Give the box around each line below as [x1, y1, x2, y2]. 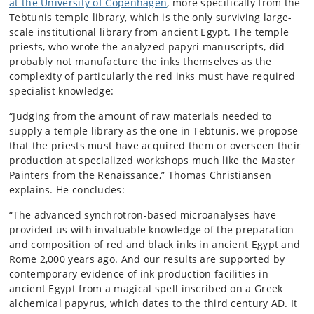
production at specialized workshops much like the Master [9, 153, 296, 167]
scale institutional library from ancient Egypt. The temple [9, 25, 289, 39]
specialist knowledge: [9, 84, 114, 97]
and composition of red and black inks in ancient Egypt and [9, 238, 301, 251]
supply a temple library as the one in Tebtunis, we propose [9, 124, 299, 137]
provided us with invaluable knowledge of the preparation [9, 223, 294, 236]
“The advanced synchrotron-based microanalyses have [9, 208, 276, 221]
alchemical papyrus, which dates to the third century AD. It [9, 296, 298, 310]
